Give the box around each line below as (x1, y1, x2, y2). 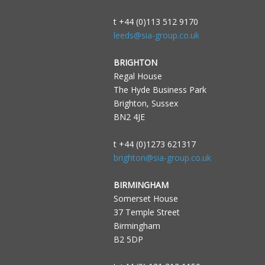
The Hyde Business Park (114, 84, 206, 95)
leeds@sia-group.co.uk (114, 30, 199, 41)
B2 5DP (114, 234, 143, 245)
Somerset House (114, 193, 178, 204)
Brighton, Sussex (114, 98, 178, 109)
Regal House (114, 70, 162, 82)
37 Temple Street (114, 206, 180, 218)
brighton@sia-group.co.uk (114, 152, 211, 163)
